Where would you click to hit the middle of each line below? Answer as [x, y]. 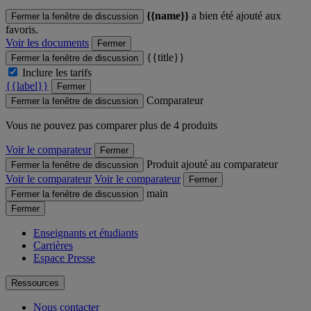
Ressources [35, 283]
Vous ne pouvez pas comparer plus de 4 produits [111, 126]
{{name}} [168, 16]
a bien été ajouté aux [235, 16]
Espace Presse [64, 258]
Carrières [53, 246]
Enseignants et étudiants [86, 233]
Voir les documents [47, 43]
